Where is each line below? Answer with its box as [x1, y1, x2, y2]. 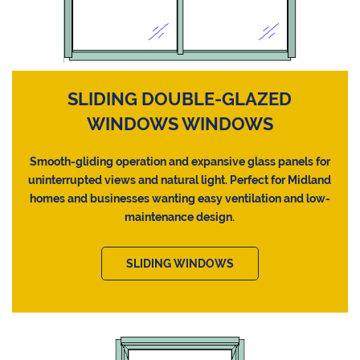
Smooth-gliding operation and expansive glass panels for [29, 155, 330, 169]
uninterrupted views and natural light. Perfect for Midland [28, 174, 332, 187]
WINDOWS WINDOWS [86, 113, 273, 135]
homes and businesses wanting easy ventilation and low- [29, 192, 330, 206]
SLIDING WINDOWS [125, 257, 234, 271]
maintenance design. [125, 211, 235, 224]
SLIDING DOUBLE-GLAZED [67, 88, 292, 110]
